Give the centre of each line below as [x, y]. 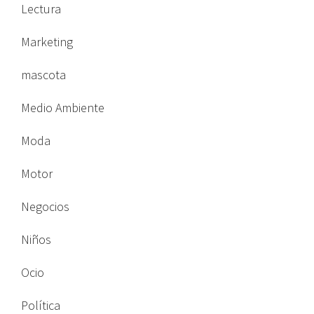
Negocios [45, 206]
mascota [43, 74]
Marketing [47, 41]
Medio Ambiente [63, 107]
